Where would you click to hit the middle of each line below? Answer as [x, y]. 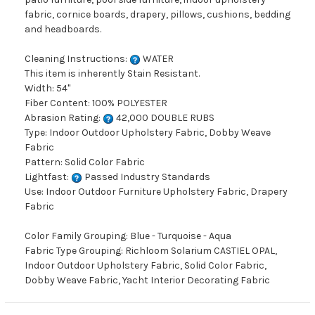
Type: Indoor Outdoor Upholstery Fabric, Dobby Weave [148, 133]
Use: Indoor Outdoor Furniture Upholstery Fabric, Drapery [156, 192]
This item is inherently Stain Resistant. [112, 74]
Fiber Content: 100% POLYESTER [96, 103]
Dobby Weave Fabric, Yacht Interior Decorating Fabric [147, 281]
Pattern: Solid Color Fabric [85, 162]
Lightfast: [48, 177]
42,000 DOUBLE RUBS [164, 118]
